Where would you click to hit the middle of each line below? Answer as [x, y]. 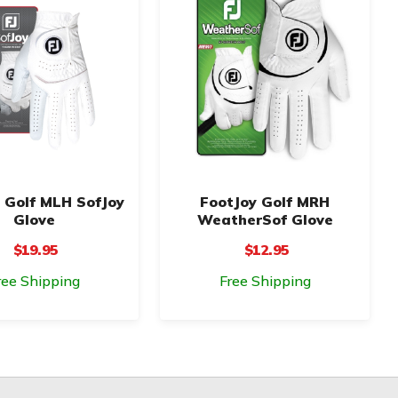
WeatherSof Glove [265, 219]
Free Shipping [265, 280]
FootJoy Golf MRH [265, 201]
